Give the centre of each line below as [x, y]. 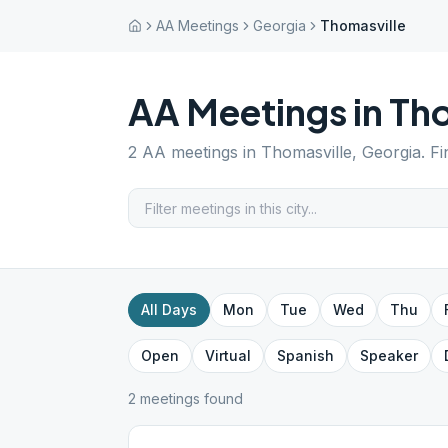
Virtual [228, 355]
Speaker [389, 355]
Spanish [305, 355]
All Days [169, 309]
